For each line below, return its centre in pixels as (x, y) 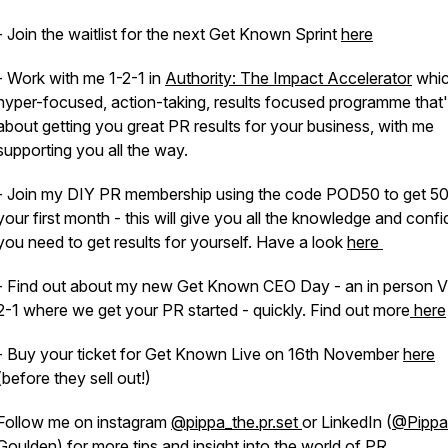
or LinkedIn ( (347, 422)
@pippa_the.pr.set (236, 422)
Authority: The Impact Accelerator (288, 78)
